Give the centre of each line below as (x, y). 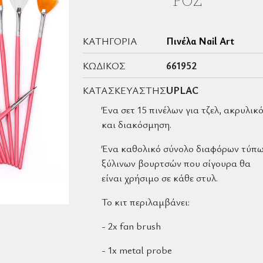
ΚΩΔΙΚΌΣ (104, 66)
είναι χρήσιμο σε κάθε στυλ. (160, 178)
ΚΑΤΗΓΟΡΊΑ (110, 41)
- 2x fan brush (131, 226)
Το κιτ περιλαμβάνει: (146, 202)
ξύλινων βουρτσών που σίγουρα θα (176, 163)
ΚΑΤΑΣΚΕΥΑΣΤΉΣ (124, 90)
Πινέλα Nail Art (200, 41)
